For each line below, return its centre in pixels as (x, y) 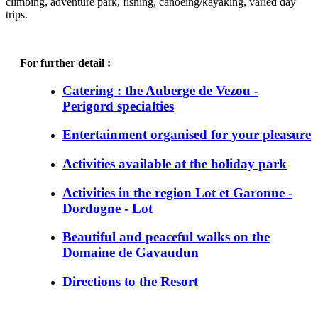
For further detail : (65, 62)
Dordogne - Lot (108, 208)
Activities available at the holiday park (175, 164)
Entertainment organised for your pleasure (187, 135)
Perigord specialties (118, 106)
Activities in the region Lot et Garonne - (177, 192)
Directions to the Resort (130, 282)
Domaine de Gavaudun (131, 253)
